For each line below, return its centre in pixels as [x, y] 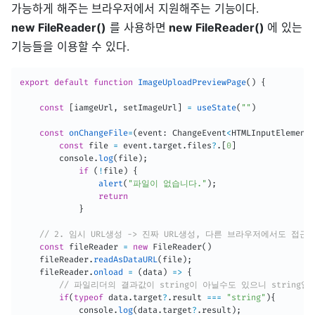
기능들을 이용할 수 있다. [71, 46]
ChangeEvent [197, 133]
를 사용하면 [137, 27]
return [113, 196]
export [34, 82]
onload [108, 272]
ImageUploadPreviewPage [192, 82]
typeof [89, 297]
